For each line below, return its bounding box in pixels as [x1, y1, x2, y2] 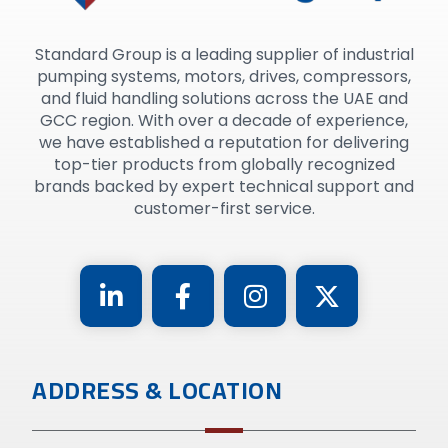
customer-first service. [133, 197, 315, 221]
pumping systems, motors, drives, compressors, [37, 65, 411, 89]
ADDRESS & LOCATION [32, 368, 283, 414]
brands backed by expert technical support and [34, 175, 414, 199]
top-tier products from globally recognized [53, 153, 395, 177]
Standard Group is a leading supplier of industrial [34, 43, 414, 67]
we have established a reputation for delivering [39, 131, 409, 155]
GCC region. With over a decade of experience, [40, 109, 408, 133]
